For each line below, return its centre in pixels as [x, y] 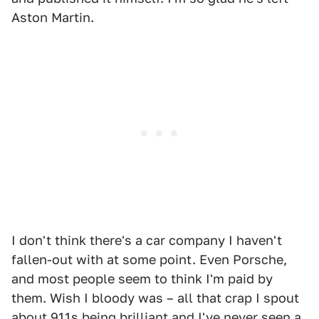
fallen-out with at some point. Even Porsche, [149, 260]
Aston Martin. [53, 17]
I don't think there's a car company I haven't [147, 240]
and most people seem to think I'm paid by [142, 279]
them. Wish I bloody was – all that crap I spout [155, 298]
